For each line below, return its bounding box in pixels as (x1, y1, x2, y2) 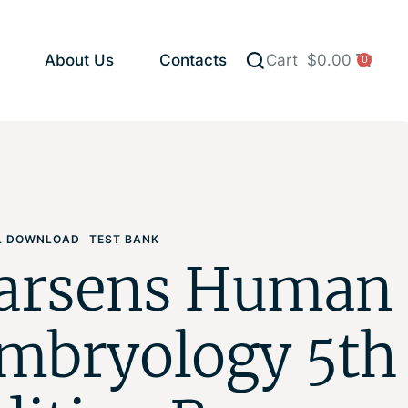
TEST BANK (89, 231, 160, 246)
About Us (45, 51, 114, 70)
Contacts (159, 51, 227, 70)
